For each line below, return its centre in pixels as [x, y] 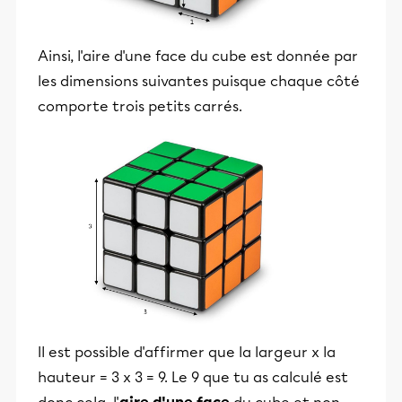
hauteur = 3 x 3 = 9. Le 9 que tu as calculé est [193, 378]
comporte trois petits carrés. [140, 107]
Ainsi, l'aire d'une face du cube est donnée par [198, 57]
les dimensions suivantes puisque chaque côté [199, 82]
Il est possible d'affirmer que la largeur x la [187, 353]
